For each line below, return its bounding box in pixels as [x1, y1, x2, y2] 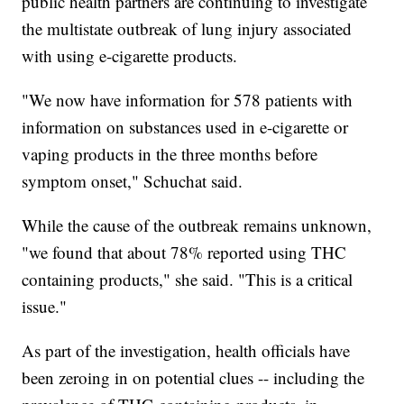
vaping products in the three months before [22, 142, 318, 166]
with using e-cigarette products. [22, 44, 238, 68]
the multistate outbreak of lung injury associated [22, 17, 353, 41]
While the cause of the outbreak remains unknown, [22, 214, 372, 237]
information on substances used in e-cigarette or [22, 115, 349, 139]
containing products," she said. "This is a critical [22, 268, 353, 291]
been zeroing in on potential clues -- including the [22, 366, 365, 390]
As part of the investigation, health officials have [22, 339, 351, 363]
